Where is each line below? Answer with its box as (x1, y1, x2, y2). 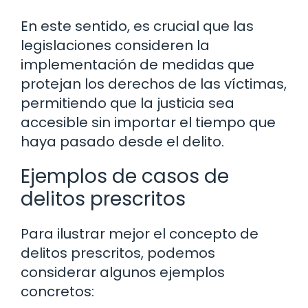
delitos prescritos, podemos (21, 243, 215, 263)
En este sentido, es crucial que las (21, 16, 254, 36)
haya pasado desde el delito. (21, 132, 224, 152)
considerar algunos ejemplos (21, 263, 225, 283)
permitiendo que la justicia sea (21, 93, 234, 113)
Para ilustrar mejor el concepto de (21, 224, 258, 244)
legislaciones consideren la (21, 36, 210, 56)
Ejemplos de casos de (21, 163, 229, 190)
